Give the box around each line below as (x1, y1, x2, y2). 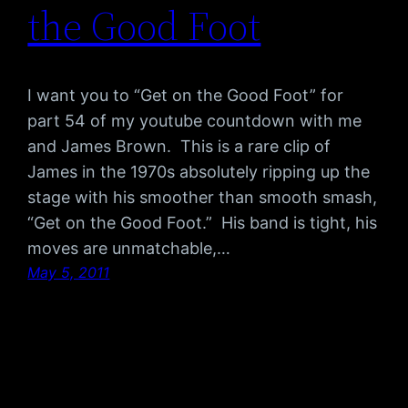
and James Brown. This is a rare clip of (27, 137, 331, 157)
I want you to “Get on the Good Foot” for (27, 86, 344, 106)
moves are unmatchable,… (27, 239, 231, 259)
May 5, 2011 (27, 263, 110, 282)
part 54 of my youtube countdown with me (27, 111, 362, 131)
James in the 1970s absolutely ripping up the (27, 162, 371, 182)
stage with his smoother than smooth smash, (27, 188, 378, 208)
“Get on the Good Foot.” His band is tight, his (27, 213, 378, 233)
